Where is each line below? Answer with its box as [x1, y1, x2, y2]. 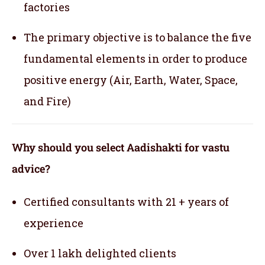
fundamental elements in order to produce [24, 51, 247, 66]
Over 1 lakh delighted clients [24, 246, 176, 261]
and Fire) [24, 94, 71, 109]
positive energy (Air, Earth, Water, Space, [24, 73, 238, 88]
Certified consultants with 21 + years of [24, 195, 229, 209]
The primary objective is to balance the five [24, 30, 251, 45]
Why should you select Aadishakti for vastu [12, 140, 230, 155]
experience [24, 216, 83, 231]
